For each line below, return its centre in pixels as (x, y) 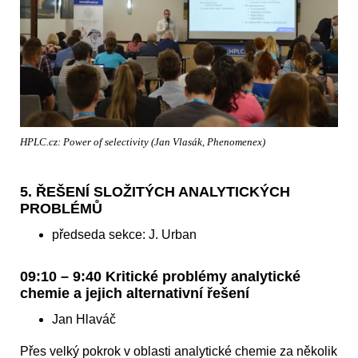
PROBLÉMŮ (61, 209)
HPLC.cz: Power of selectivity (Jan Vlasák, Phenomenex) (143, 142)
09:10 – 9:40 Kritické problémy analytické (160, 277)
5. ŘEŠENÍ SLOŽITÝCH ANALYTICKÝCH (155, 192)
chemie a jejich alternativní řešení (135, 294)
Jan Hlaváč (84, 320)
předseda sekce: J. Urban (124, 235)
